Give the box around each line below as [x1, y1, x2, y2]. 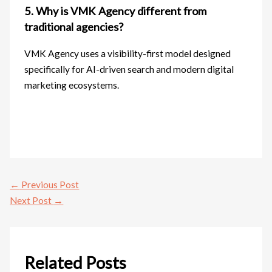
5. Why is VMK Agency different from [24, 4, 207, 18]
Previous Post [19, 178, 80, 190]
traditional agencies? [24, 19, 124, 33]
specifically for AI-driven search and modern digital [24, 63, 234, 75]
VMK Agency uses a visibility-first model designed [24, 47, 231, 59]
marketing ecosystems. [24, 79, 120, 90]
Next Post [10, 194, 54, 206]
